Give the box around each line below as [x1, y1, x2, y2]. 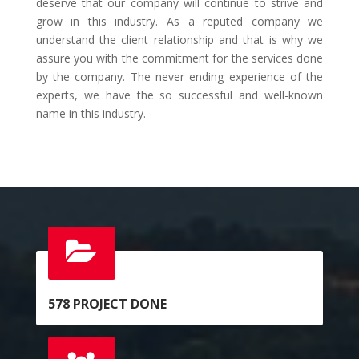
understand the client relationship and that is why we [35, 32, 324, 48]
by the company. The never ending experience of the [35, 69, 324, 85]
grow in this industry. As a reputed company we [35, 14, 324, 30]
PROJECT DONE [69, 295, 167, 313]
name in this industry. [35, 106, 146, 122]
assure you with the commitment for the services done [35, 50, 324, 67]
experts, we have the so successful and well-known [35, 87, 324, 103]
